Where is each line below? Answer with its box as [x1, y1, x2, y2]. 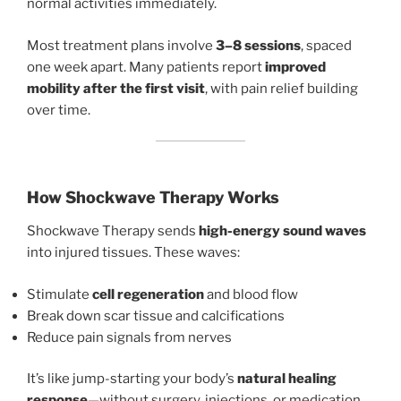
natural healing [237, 371, 337, 388]
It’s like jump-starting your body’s [27, 371, 237, 388]
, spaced [301, 37, 352, 54]
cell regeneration [92, 286, 204, 303]
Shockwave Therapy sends [27, 223, 199, 240]
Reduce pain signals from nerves [27, 328, 232, 346]
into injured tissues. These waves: [27, 244, 240, 261]
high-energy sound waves [199, 223, 366, 240]
